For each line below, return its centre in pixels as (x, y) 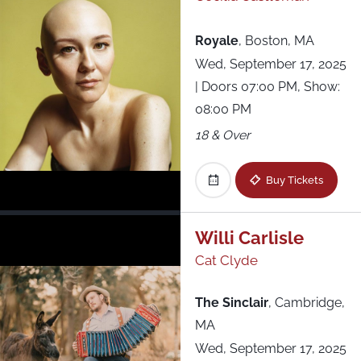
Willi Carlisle (249, 238)
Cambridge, (309, 303)
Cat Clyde (226, 261)
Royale (216, 40)
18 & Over (222, 135)
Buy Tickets (294, 180)
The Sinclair (231, 303)
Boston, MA (279, 40)
